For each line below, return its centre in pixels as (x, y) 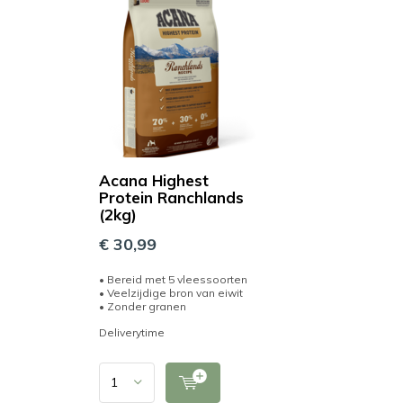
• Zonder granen (143, 306)
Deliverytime (132, 332)
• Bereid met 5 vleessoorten (173, 279)
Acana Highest (154, 180)
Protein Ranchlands (171, 197)
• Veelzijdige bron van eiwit (171, 292)
